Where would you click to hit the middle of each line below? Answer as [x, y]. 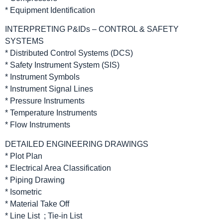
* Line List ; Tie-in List [44, 216]
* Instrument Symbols [42, 77]
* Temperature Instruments [51, 113]
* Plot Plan [24, 156]
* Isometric [23, 192]
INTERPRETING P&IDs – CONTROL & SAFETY [92, 29]
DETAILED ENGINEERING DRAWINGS [77, 144]
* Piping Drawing [35, 180]
